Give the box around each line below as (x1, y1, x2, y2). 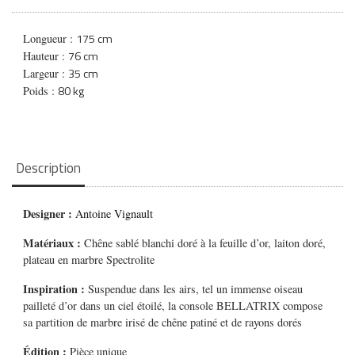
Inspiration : (23, 281, 89, 298)
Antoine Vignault (75, 206, 154, 222)
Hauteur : (23, 48, 69, 63)
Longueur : (23, 30, 77, 46)
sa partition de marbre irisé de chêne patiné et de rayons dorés (23, 315, 303, 330)
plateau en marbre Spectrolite (23, 252, 155, 268)
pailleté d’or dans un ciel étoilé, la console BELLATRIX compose (23, 298, 323, 314)
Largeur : (23, 65, 69, 81)
